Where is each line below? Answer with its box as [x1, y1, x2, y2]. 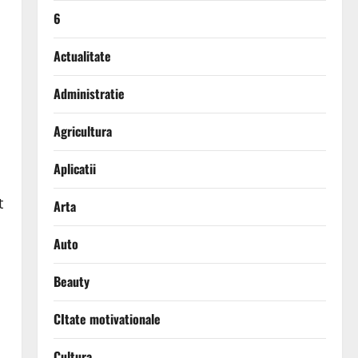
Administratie [53, 84, 125, 104]
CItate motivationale [53, 309, 161, 329]
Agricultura [53, 121, 112, 141]
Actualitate [53, 46, 111, 66]
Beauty [53, 272, 89, 292]
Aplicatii [53, 159, 96, 179]
